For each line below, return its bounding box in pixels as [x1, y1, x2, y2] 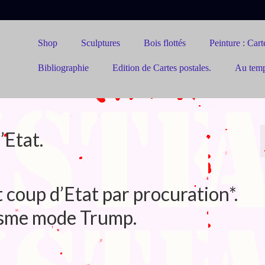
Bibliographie [37, 63, 89, 73]
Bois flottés [143, 38, 186, 48]
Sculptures [80, 38, 120, 48]
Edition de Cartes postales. [112, 63, 211, 73]
